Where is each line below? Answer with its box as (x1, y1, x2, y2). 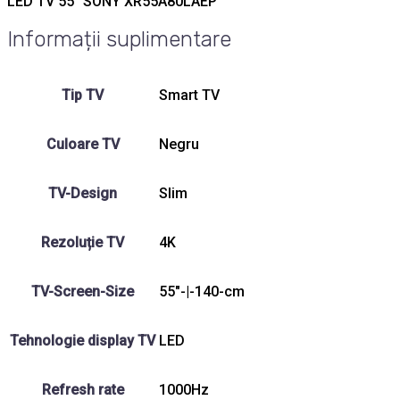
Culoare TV (46, 136, 120, 154)
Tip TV (62, 87, 104, 104)
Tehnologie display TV (10, 332, 155, 350)
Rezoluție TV (41, 234, 124, 252)
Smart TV (159, 87, 220, 104)
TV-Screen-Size (31, 283, 134, 301)
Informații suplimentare (7, 27, 231, 53)
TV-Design (48, 185, 117, 203)
